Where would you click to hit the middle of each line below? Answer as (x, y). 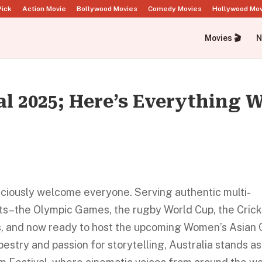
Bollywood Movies (107, 9)
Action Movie (44, 9)
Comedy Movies (175, 9)
